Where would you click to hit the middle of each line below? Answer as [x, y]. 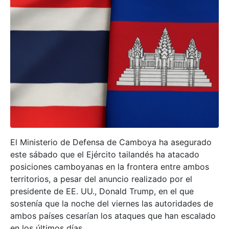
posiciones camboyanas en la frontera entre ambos [110, 167]
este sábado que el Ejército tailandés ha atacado [105, 155]
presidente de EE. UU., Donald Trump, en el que [102, 191]
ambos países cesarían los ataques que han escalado [113, 216]
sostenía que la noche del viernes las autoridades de [112, 204]
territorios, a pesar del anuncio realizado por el [101, 179]
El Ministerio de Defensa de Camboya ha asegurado [111, 142]
